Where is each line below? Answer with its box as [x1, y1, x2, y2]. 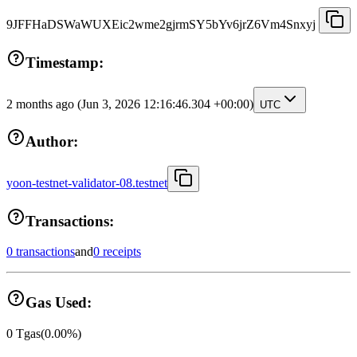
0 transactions [6, 245, 75, 259]
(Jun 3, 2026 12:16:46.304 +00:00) [77, 96, 253, 111]
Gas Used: [25, 294, 92, 312]
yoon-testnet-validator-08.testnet [6, 176, 167, 190]
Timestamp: [25, 53, 104, 71]
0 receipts [93, 245, 141, 259]
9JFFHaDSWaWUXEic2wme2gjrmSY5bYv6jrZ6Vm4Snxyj [6, 18, 316, 32]
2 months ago [6, 96, 77, 111]
